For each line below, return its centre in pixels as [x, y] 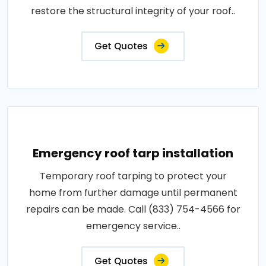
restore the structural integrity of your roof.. [133, 11]
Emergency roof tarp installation [133, 153]
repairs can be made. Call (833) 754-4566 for [133, 209]
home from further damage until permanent [133, 193]
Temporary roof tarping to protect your [133, 176]
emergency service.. [133, 226]
